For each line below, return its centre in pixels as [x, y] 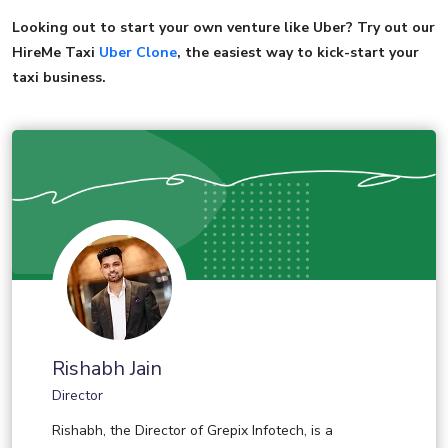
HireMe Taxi [55, 53]
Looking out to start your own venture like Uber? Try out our [223, 28]
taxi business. [59, 78]
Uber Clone [138, 53]
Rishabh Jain [107, 369]
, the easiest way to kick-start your [298, 53]
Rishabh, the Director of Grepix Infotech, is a [192, 431]
